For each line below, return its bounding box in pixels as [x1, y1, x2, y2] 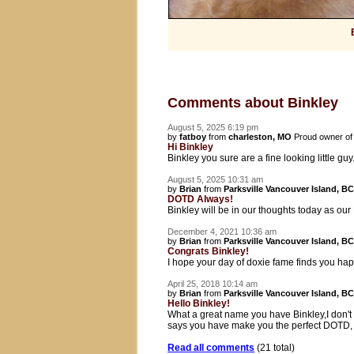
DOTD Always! [168, 194, 233, 205]
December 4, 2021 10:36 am [168, 227, 277, 236]
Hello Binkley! [168, 298, 230, 309]
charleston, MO [228, 132, 292, 141]
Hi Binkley [168, 141, 213, 153]
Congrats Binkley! [168, 246, 249, 257]
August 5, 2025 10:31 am [168, 175, 263, 184]
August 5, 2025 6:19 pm [168, 122, 258, 132]
